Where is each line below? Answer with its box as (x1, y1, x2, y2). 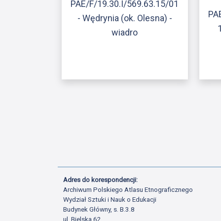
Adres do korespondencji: (63, 175, 140, 184)
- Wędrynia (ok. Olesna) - (77, 13, 172, 24)
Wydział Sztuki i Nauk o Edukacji (63, 195, 157, 203)
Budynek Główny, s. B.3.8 (63, 205, 135, 213)
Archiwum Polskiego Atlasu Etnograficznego (63, 185, 193, 193)
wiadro (111, 27, 138, 38)
